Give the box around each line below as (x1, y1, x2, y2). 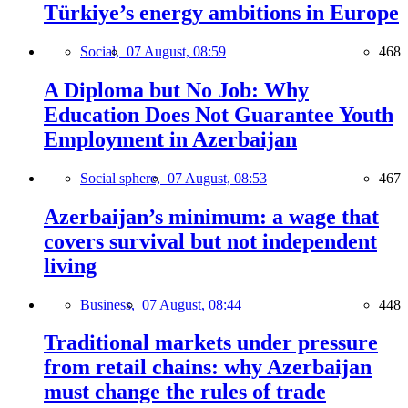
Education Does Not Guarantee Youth (44, 102, 393, 127)
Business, (80, 296, 142, 312)
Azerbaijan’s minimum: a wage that (44, 204, 379, 229)
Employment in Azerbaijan (44, 127, 297, 151)
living (44, 253, 97, 278)
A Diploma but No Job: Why (44, 77, 309, 102)
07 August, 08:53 (168, 169, 267, 186)
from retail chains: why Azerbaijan (44, 355, 372, 380)
